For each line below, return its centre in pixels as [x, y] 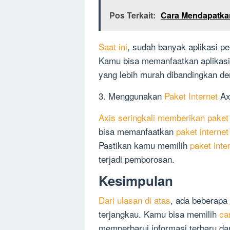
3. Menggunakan [131, 96]
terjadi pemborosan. [137, 159]
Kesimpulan [136, 181]
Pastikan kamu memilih [144, 145]
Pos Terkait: [132, 15]
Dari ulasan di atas [135, 200]
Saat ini [113, 47]
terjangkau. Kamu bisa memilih [159, 214]
